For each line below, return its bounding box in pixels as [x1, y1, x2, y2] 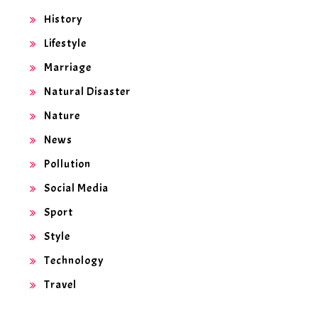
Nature [44, 109, 80, 124]
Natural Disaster [44, 84, 131, 99]
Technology [44, 253, 104, 268]
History [44, 12, 82, 27]
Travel [44, 278, 77, 292]
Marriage [44, 60, 92, 75]
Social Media [44, 181, 109, 196]
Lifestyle [44, 36, 87, 51]
